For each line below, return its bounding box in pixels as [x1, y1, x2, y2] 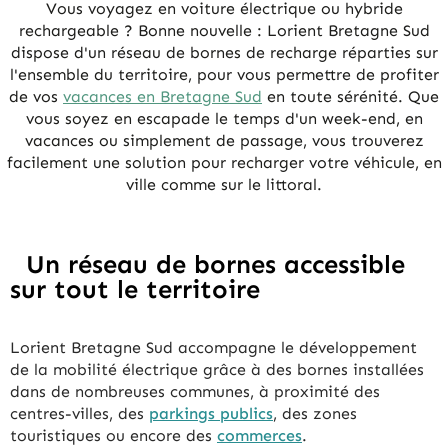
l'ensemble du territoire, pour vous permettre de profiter [9, 65, 439, 85]
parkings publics [149, 404, 273, 424]
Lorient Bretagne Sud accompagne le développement [10, 338, 417, 358]
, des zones [273, 404, 357, 424]
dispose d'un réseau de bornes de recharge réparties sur [10, 43, 438, 63]
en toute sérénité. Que [262, 87, 439, 107]
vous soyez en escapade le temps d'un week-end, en [25, 109, 423, 129]
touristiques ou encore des [10, 426, 217, 446]
